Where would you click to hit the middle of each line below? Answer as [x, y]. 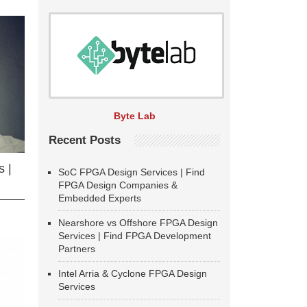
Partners [77, 249]
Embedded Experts [100, 198]
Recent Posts [85, 140]
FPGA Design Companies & [118, 185]
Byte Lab [134, 116]
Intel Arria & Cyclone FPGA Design [133, 273]
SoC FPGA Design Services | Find [132, 172]
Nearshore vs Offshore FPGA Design [138, 223]
